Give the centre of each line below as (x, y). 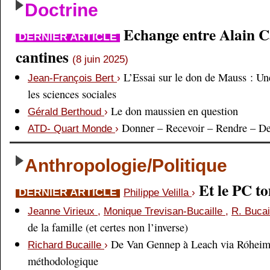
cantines (44, 57)
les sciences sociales (72, 94)
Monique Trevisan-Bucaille (165, 211)
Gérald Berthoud (66, 112)
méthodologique (63, 261)
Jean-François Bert (72, 78)
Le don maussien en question (174, 111)
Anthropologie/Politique (126, 165)
